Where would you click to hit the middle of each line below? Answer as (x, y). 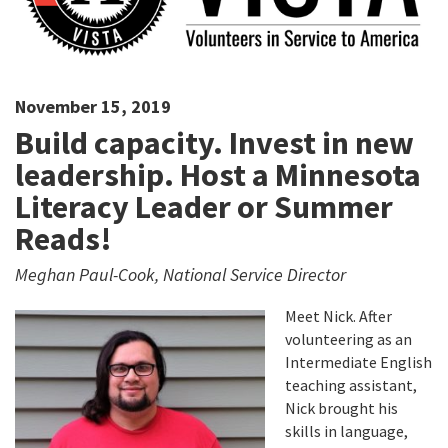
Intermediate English (358, 361)
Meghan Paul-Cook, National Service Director (180, 274)
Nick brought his (341, 407)
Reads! (63, 238)
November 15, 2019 (93, 106)
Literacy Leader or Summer (204, 206)
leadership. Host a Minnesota (218, 174)
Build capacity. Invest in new (214, 142)
